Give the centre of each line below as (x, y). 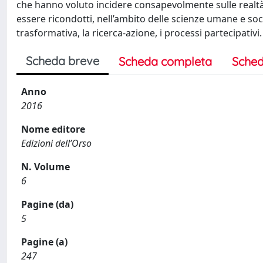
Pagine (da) (47, 204)
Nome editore (53, 129)
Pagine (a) (44, 242)
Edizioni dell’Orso (56, 143)
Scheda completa (165, 61)
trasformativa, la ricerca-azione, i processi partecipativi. (139, 33)
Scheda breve (63, 61)
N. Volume (45, 167)
